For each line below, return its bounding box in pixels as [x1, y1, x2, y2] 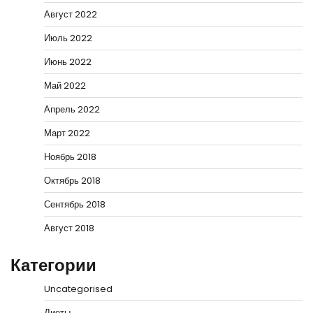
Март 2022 [44, 126, 90, 140]
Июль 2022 [44, 31, 92, 45]
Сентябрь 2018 [44, 198, 105, 211]
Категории [10, 254, 96, 277]
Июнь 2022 [44, 55, 92, 68]
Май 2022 [44, 79, 86, 92]
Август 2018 [44, 221, 94, 235]
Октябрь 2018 [44, 174, 101, 187]
